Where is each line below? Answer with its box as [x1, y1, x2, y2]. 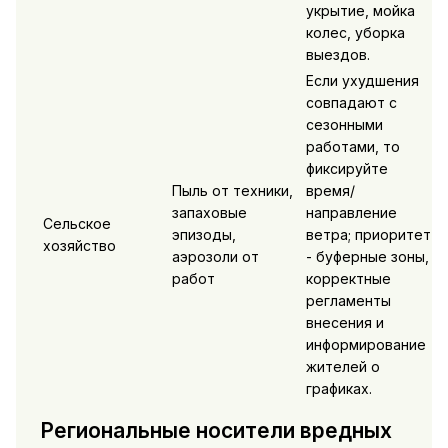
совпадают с [305, 94, 397, 112]
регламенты [305, 292, 391, 310]
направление [305, 204, 397, 222]
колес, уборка [305, 24, 405, 42]
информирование [305, 336, 426, 354]
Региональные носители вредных [39, 418, 392, 444]
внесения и [305, 314, 384, 332]
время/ [305, 182, 355, 200]
